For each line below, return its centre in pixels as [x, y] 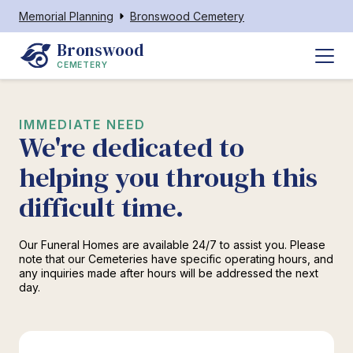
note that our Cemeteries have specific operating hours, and [176, 259]
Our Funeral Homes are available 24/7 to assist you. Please [172, 245]
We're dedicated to [132, 147]
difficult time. [101, 207]
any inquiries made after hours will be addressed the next [169, 273]
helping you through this [168, 177]
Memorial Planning [66, 16]
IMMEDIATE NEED [82, 124]
